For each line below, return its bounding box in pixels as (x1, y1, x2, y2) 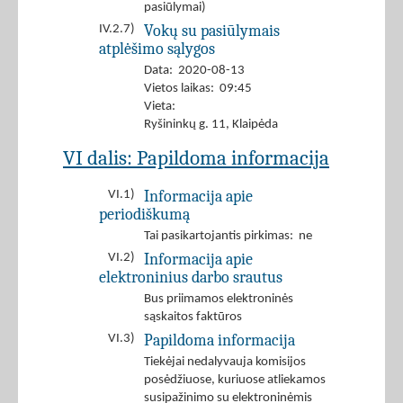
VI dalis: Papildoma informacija (63, 146, 329, 171)
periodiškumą (99, 205, 190, 224)
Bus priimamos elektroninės (144, 292, 293, 307)
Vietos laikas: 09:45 (144, 82, 252, 96)
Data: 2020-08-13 (144, 64, 245, 78)
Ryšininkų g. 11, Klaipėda (144, 118, 278, 132)
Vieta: (144, 100, 181, 114)
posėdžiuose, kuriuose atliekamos (144, 373, 326, 388)
